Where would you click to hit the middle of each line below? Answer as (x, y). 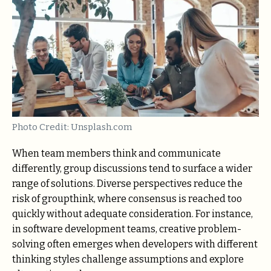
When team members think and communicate (116, 153)
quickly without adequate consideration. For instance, (132, 214)
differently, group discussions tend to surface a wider (132, 168)
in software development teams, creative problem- (127, 229)
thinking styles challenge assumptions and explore (128, 259)
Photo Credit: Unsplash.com (72, 127)
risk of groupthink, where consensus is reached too (127, 198)
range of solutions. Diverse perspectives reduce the (127, 183)
